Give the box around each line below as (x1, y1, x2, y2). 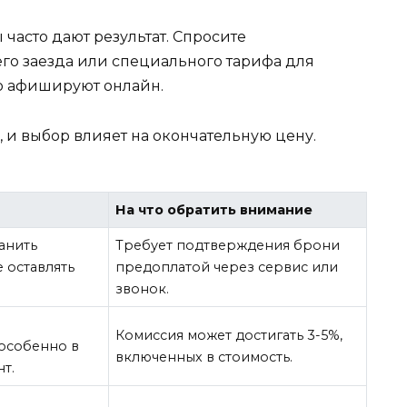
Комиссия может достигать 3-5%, (115, 327, 343, 344)
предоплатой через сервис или (115, 259, 339, 276)
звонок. (115, 281, 170, 298)
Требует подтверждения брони (115, 237, 341, 254)
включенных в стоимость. (115, 349, 293, 366)
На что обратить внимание (115, 202, 313, 219)
